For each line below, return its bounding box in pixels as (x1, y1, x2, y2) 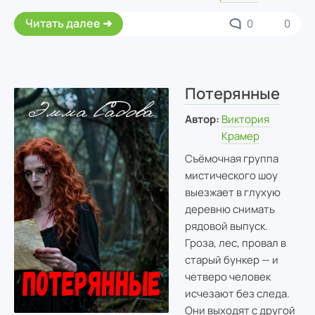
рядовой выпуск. (184, 218, 268, 233)
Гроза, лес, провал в (184, 235, 286, 250)
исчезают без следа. (184, 285, 290, 301)
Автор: (184, 112, 219, 127)
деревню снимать (184, 201, 275, 217)
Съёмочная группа (184, 150, 278, 166)
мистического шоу (184, 167, 278, 183)
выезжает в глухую (184, 184, 281, 200)
